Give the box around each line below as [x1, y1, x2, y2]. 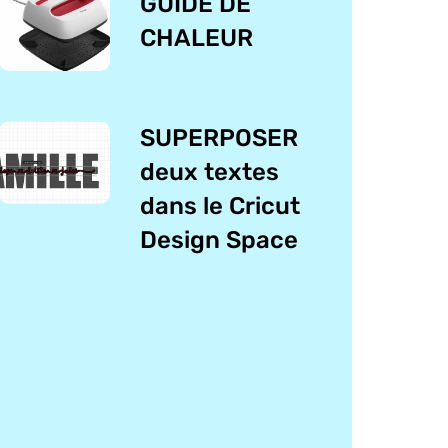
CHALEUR [140, 24, 254, 53]
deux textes [140, 157, 280, 186]
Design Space [140, 225, 299, 254]
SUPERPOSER [140, 123, 299, 152]
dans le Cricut [140, 191, 301, 220]
